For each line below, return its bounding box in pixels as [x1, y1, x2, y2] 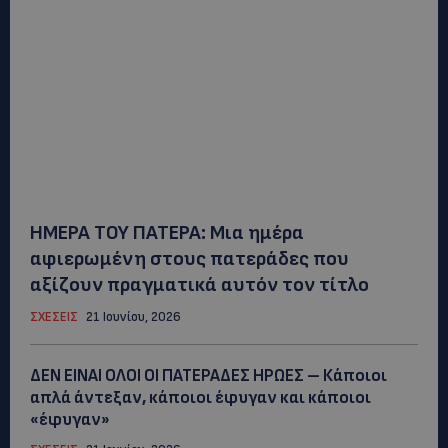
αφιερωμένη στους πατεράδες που [30, 246, 349, 271]
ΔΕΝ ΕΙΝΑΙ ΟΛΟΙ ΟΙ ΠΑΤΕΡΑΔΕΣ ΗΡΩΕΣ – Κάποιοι [30, 365, 387, 386]
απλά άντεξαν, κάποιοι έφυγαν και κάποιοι [30, 387, 371, 408]
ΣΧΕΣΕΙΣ [30, 308, 78, 325]
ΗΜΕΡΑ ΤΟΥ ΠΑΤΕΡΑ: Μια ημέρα [30, 220, 304, 245]
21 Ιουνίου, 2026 [86, 308, 181, 325]
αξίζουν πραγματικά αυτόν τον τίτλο [30, 272, 369, 297]
